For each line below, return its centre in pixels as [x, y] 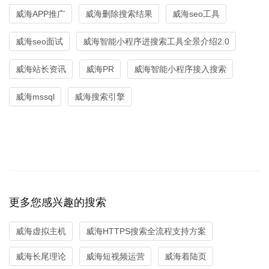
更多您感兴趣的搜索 [58, 202]
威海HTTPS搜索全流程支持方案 [146, 231]
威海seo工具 [196, 14]
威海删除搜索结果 [119, 14]
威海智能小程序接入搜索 [180, 69]
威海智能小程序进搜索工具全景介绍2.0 [156, 41]
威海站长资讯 [41, 69]
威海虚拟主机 [41, 231]
